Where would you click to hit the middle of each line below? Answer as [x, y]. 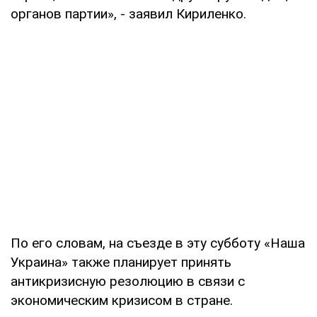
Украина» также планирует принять [121, 262]
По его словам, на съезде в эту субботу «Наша [158, 243]
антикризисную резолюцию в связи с [128, 281]
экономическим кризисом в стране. [122, 300]
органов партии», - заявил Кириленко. [128, 13]
